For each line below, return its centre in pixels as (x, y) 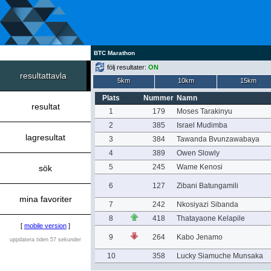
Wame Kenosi (199, 167)
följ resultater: (128, 67)
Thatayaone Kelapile (211, 218)
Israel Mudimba (202, 125)
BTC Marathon (114, 53)
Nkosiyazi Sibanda (207, 204)
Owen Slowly (198, 153)
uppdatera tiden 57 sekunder (45, 240)
